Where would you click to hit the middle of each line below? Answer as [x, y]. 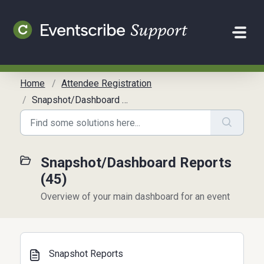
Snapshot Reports [86, 254]
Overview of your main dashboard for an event [136, 197]
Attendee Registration [107, 83]
